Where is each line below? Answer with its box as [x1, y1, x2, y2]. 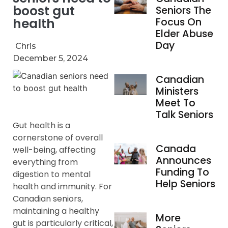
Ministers [155, 84, 198, 98]
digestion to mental [13, 168, 91, 180]
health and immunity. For [13, 180, 112, 192]
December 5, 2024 [13, 53, 88, 63]
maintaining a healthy [13, 205, 99, 217]
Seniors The [155, 3, 211, 17]
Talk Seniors [155, 107, 213, 122]
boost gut [13, 2, 75, 20]
